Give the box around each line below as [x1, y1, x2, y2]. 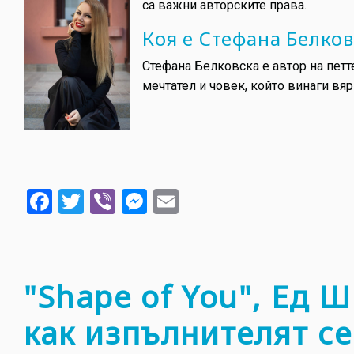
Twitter [84, 184, 161, 215]
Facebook [52, 184, 157, 215]
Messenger [147, 184, 269, 215]
